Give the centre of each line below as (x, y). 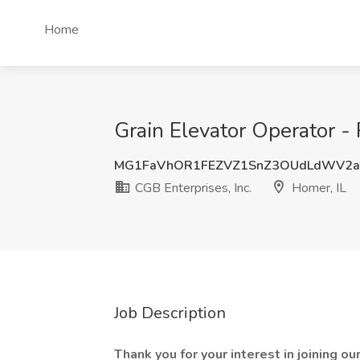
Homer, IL (317, 188)
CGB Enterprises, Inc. (192, 188)
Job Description (170, 313)
